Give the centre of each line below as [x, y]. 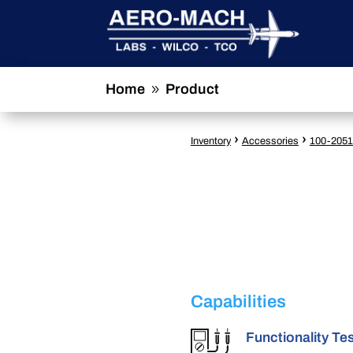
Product [193, 89]
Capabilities [238, 302]
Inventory [210, 141]
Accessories [270, 141]
